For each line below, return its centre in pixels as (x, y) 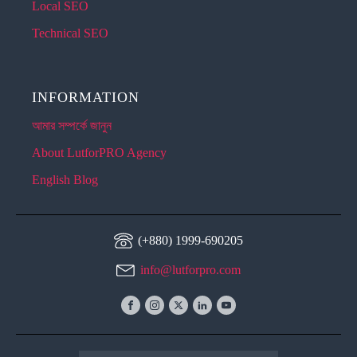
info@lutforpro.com (190, 270)
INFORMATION (86, 97)
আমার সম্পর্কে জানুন (72, 126)
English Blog (65, 180)
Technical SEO (70, 33)
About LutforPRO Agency (99, 153)
